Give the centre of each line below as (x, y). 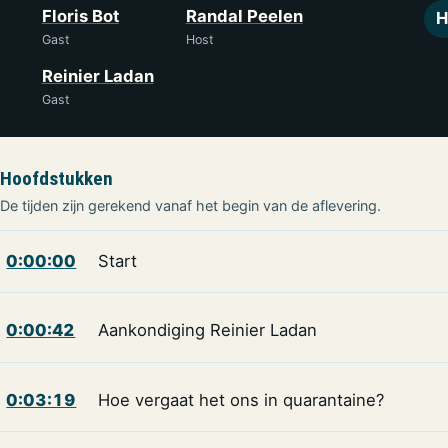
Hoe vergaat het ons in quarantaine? (240, 399)
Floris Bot (80, 15)
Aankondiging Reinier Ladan (207, 330)
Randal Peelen (244, 15)
